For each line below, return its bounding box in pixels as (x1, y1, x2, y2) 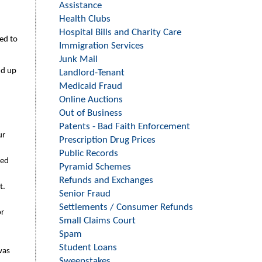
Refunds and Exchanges (59, 175, 153, 185)
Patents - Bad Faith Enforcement (59, 122, 190, 132)
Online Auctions (59, 95, 123, 105)
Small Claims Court (59, 216, 136, 226)
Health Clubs (59, 14, 111, 24)
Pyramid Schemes (59, 162, 131, 172)
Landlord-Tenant (59, 68, 125, 78)
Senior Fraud (59, 189, 111, 199)
